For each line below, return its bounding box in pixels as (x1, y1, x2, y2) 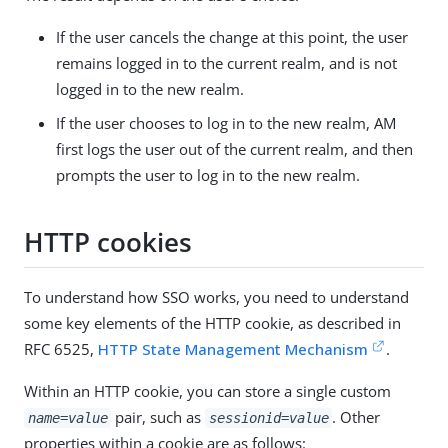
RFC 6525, (24, 339, 98, 360)
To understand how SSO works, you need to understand (24, 287, 409, 308)
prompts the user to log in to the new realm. (56, 165, 360, 186)
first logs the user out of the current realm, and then (56, 139, 413, 160)
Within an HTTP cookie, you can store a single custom (24, 381, 391, 402)
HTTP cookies (24, 223, 192, 260)
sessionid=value (208, 410, 329, 427)
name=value (27, 410, 108, 427)
